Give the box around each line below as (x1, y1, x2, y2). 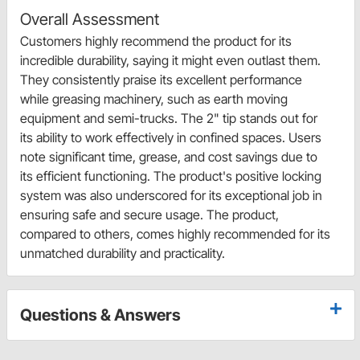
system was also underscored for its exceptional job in (20, 186, 322, 203)
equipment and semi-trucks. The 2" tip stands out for (20, 109, 317, 126)
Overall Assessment (20, 9, 159, 29)
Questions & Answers (20, 305, 181, 325)
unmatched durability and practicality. (20, 244, 225, 261)
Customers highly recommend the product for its (20, 32, 292, 49)
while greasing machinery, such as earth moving (20, 90, 288, 107)
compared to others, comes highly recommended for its (20, 225, 330, 242)
